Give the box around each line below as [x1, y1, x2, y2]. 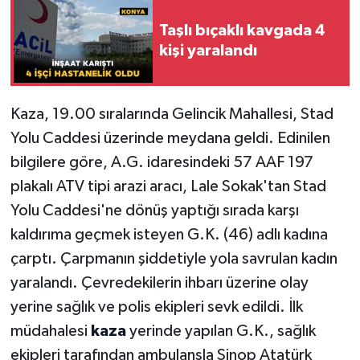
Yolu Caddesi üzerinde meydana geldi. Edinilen [10, 130, 330, 147]
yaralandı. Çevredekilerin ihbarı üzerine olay [10, 275, 309, 292]
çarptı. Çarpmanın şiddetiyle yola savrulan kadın [10, 251, 337, 268]
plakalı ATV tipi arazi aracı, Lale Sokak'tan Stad [10, 178, 326, 195]
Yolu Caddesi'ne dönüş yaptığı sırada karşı [10, 202, 299, 219]
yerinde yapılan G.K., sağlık [129, 323, 316, 340]
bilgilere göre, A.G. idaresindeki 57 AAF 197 [10, 154, 313, 171]
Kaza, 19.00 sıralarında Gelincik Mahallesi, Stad [10, 106, 333, 123]
